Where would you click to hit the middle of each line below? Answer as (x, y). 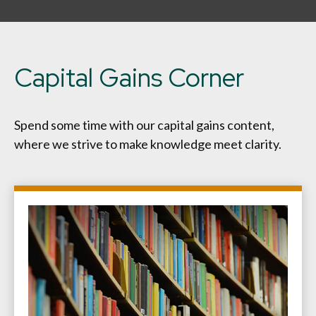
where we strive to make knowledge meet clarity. (148, 144)
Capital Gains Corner (129, 77)
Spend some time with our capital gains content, (144, 124)
